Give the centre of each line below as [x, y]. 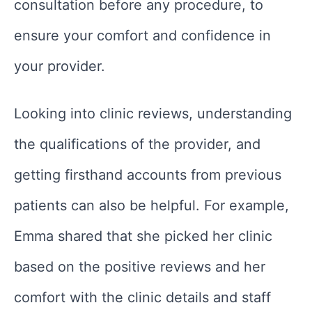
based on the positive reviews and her [140, 267]
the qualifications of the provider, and [137, 145]
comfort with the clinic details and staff [142, 298]
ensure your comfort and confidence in [142, 36]
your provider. [60, 67]
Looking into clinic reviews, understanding [153, 114]
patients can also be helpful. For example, [151, 206]
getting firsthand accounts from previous [148, 175]
